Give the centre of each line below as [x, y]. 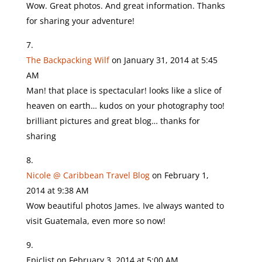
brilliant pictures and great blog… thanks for [113, 121]
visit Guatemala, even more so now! [96, 221]
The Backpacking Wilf [68, 60]
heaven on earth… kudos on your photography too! [125, 106]
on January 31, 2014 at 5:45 [164, 60]
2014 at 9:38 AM [57, 190]
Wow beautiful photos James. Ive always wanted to [125, 206]
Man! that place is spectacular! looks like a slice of [124, 90]
